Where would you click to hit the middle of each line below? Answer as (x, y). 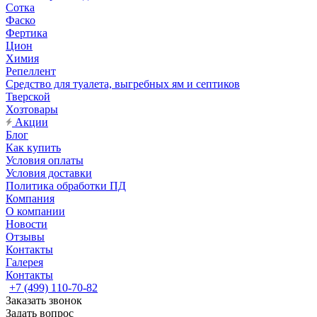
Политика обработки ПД (66, 186)
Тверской (28, 97)
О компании (35, 212)
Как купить (33, 148)
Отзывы (25, 237)
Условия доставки (49, 173)
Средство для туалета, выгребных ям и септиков (123, 84)
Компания (30, 199)
